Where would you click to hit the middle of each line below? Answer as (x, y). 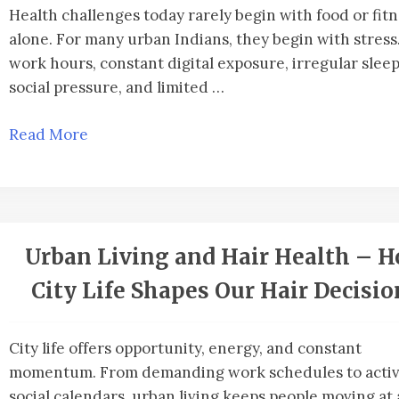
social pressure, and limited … (117, 88)
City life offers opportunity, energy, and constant (185, 349)
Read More (49, 134)
